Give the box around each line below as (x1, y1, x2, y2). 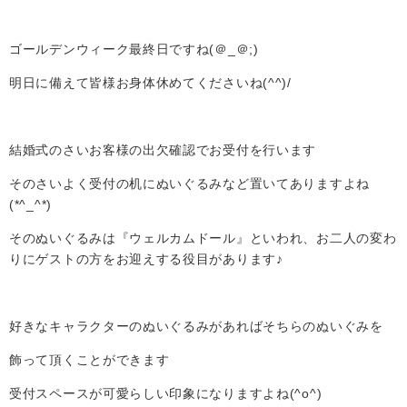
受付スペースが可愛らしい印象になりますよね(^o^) (9, 386, 323, 401)
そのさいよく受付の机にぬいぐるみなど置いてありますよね (9, 176, 370, 191)
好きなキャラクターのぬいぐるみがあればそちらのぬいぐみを (9, 319, 383, 333)
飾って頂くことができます (9, 352, 170, 367)
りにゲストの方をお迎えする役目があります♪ (9, 252, 283, 266)
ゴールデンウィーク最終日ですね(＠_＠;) (9, 42, 259, 56)
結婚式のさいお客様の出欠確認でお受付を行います (9, 143, 317, 157)
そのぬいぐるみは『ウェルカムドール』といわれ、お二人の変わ (9, 231, 397, 245)
